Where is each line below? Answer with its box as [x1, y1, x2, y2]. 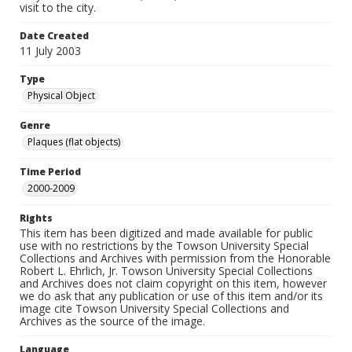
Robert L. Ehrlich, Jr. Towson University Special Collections [20, 263, 313, 278]
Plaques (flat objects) [27, 135, 120, 148]
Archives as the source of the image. [20, 313, 205, 328]
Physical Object [27, 89, 95, 102]
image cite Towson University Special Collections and [20, 301, 289, 316]
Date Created [20, 29, 89, 42]
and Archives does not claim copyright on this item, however [20, 276, 327, 291]
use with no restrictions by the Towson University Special [20, 238, 309, 253]
